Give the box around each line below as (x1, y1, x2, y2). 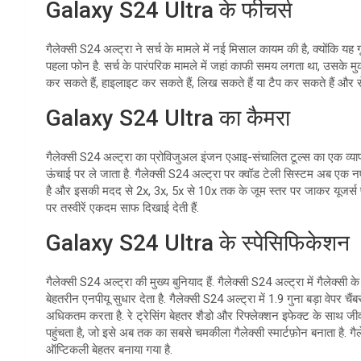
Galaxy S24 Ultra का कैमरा (46, 104, 290, 131)
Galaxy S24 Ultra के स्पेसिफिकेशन (46, 229, 350, 256)
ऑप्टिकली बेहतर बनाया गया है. (46, 342, 172, 357)
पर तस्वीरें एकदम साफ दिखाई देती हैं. (46, 200, 199, 215)
